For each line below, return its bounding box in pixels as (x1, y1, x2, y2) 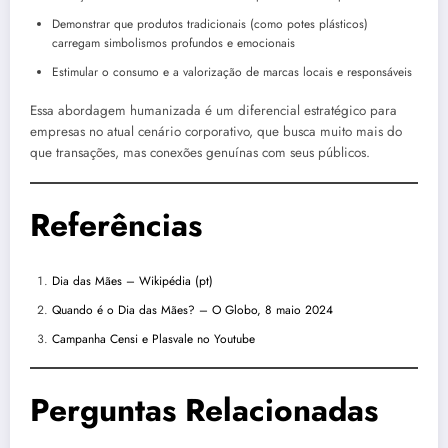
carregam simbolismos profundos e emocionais (52, 33, 295, 52)
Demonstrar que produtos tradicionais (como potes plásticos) (52, 14, 368, 33)
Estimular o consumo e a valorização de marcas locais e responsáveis (52, 62, 412, 81)
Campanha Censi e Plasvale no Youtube (52, 329, 255, 348)
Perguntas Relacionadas (30, 386, 378, 433)
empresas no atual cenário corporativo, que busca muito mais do (30, 121, 402, 141)
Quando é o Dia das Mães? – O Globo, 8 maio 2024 (52, 300, 333, 319)
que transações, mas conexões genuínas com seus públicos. (30, 142, 370, 162)
